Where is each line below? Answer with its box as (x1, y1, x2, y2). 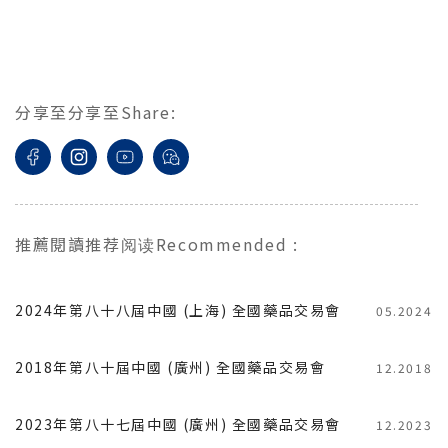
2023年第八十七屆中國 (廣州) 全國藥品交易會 (15, 413, 342, 434)
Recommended (155, 231, 294, 256)
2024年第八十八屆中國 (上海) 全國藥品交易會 (15, 299, 342, 320)
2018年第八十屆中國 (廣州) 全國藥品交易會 (15, 356, 326, 377)
